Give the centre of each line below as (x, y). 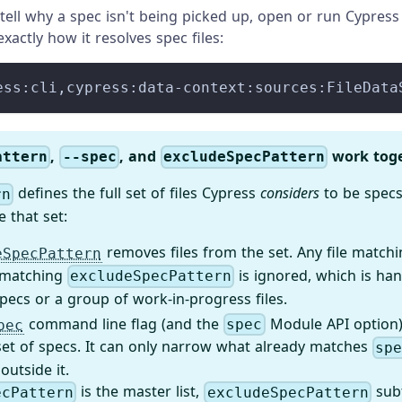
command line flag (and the (124, 323)
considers (290, 193)
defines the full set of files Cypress (137, 193)
